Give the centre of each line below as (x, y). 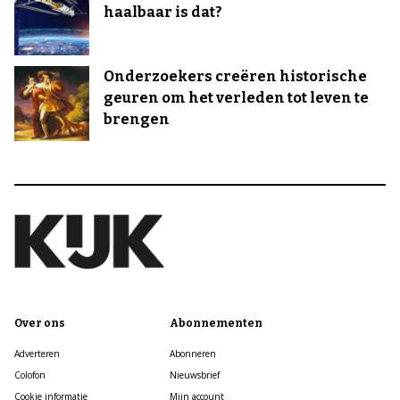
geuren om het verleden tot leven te (236, 98)
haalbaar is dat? (163, 12)
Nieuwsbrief (194, 375)
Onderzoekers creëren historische (235, 76)
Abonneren (192, 354)
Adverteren (37, 354)
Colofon (30, 375)
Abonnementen (216, 323)
